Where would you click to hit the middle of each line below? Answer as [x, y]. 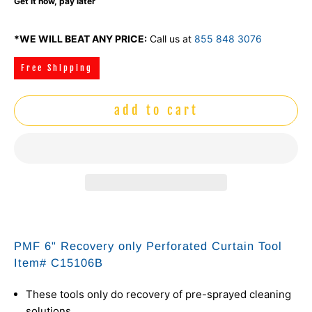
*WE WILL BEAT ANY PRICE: [80, 38]
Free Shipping [57, 68]
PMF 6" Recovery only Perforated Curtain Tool [148, 245]
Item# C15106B [58, 262]
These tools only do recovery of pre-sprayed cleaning [158, 294]
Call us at [171, 38]
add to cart [156, 110]
